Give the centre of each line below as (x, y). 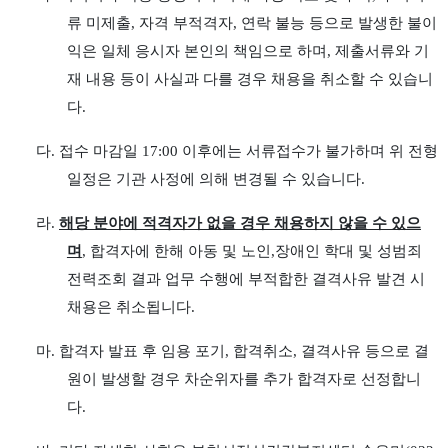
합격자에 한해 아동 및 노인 (180, 251)
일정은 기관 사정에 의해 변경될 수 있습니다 (213, 179)
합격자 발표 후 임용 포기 (142, 351)
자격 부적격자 (185, 23)
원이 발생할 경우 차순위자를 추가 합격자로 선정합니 (243, 379)
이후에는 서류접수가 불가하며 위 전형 (310, 151)
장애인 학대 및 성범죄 (348, 251)
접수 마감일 (100, 151)
